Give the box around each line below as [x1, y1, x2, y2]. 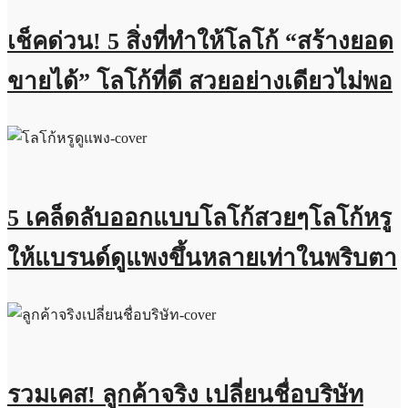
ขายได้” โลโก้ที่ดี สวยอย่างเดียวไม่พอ [7, 68, 393, 96]
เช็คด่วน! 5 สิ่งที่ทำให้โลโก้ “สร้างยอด [7, 28, 393, 56]
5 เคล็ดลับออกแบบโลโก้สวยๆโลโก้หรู [7, 205, 392, 232]
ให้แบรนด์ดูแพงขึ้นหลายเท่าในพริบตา [7, 245, 397, 272]
